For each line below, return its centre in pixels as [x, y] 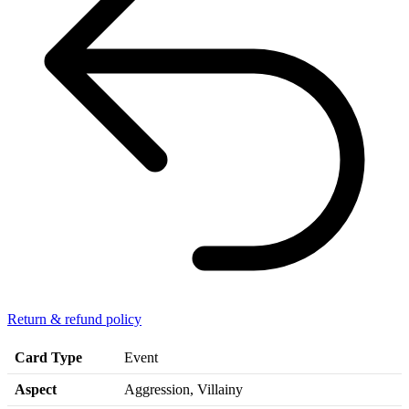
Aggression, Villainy [184, 390]
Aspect [36, 390]
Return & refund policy [74, 320]
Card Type [48, 358]
